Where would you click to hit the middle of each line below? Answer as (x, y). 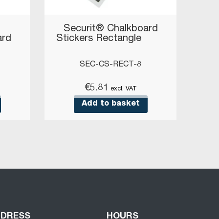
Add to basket (110, 104)
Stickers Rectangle (110, 39)
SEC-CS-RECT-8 (110, 65)
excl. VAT (123, 89)
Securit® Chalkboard (110, 29)
